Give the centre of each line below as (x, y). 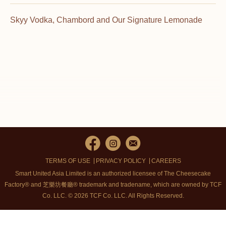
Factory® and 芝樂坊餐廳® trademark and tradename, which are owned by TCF (113, 185)
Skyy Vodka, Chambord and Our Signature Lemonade (106, 20)
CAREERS (166, 161)
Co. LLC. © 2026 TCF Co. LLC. (85, 196)
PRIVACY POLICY (121, 161)
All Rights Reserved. (156, 196)
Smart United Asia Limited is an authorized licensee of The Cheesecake (113, 174)
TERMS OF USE (68, 161)
